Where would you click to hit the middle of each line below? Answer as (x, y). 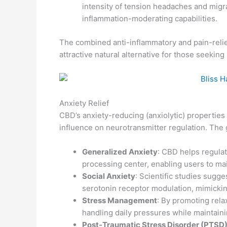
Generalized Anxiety (120, 152)
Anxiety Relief (84, 103)
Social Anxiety (109, 176)
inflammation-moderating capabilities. (150, 18)
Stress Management (120, 200)
